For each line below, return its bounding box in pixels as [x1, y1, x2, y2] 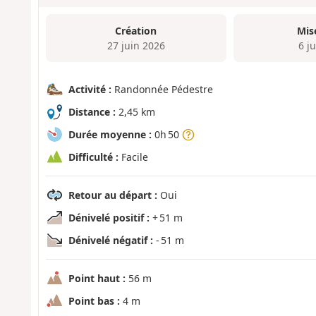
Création [115, 23, 157, 37]
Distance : [68, 105, 116, 119]
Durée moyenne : [68, 128, 152, 142]
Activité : [68, 83, 111, 97]
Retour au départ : [68, 188, 157, 202]
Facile [118, 150, 148, 164]
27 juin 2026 [107, 38, 165, 52]
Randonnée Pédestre [111, 83, 213, 97]
